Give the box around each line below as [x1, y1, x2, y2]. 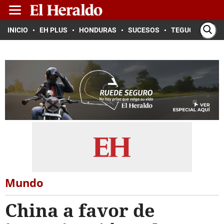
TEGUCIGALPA [171, 26, 217, 34]
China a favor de [5, 198, 155, 222]
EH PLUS [39, 26, 67, 34]
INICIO [7, 26, 28, 34]
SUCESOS [128, 26, 159, 34]
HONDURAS [79, 26, 116, 34]
